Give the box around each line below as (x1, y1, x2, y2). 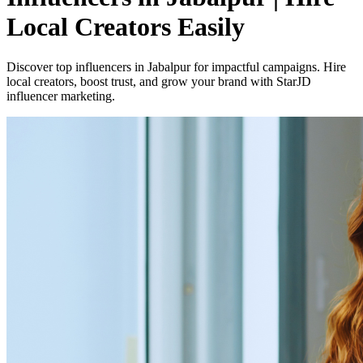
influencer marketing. (6, 88, 115, 103)
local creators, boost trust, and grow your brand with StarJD (6, 74, 311, 88)
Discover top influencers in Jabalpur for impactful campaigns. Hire (6, 59, 346, 74)
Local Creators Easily (6, 12, 245, 42)
